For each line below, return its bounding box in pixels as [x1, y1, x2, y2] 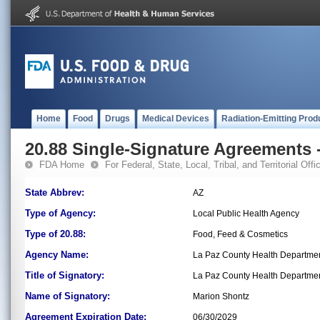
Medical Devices [142, 114, 209, 124]
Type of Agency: [25, 208, 96, 219]
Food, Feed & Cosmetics [193, 229, 288, 239]
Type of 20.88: [25, 229, 86, 239]
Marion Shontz [193, 291, 249, 301]
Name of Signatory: [25, 291, 110, 301]
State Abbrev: [25, 187, 84, 198]
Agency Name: [25, 249, 89, 260]
